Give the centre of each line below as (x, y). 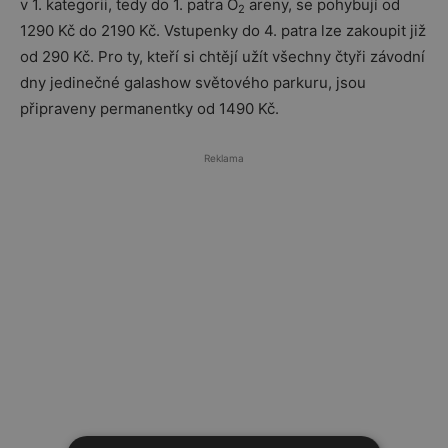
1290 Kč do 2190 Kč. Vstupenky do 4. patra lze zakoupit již (223, 30)
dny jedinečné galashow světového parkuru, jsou (193, 82)
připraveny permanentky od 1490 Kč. (149, 108)
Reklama (224, 158)
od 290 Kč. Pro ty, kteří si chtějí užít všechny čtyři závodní (222, 56)
